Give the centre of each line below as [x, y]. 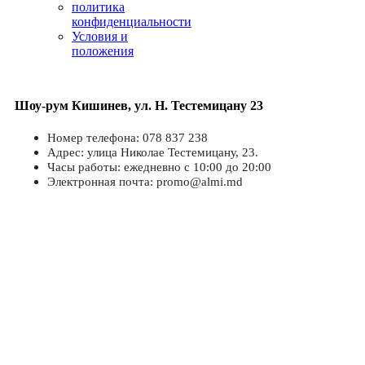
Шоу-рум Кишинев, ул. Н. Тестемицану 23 [139, 105]
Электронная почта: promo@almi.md [145, 181]
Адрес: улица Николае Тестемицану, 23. [153, 152]
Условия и [100, 37]
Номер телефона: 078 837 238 [128, 137]
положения [103, 51]
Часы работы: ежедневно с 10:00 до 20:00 [159, 167]
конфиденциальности [132, 22]
